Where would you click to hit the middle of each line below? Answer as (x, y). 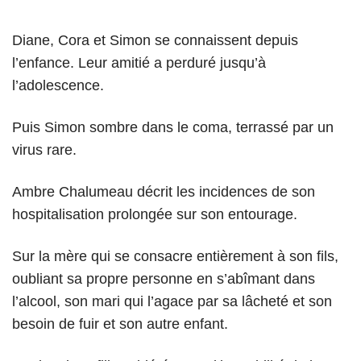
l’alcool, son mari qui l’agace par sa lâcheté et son (172, 301)
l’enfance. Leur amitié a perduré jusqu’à (139, 62)
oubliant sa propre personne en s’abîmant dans (164, 278)
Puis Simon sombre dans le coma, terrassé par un (173, 127)
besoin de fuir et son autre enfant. (120, 324)
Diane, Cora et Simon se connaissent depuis (155, 40)
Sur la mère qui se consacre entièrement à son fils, (175, 256)
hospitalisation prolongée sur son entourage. (155, 214)
